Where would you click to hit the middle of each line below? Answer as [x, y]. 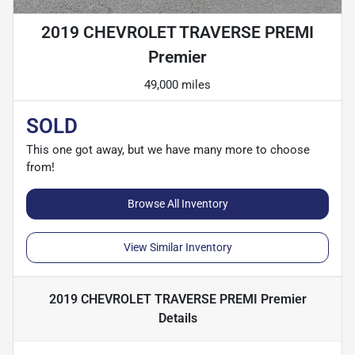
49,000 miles [177, 85]
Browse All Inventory [177, 204]
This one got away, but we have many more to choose [168, 150]
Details [177, 319]
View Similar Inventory [177, 248]
